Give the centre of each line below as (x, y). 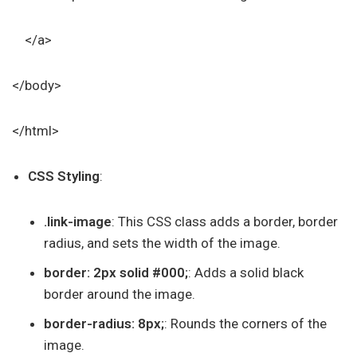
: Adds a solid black (246, 273)
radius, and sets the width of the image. (162, 243)
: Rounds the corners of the (245, 324)
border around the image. (120, 294)
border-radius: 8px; (104, 324)
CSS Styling (64, 176)
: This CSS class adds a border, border (225, 222)
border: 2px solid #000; (116, 273)
